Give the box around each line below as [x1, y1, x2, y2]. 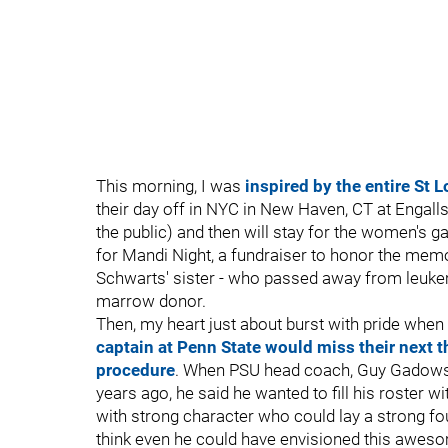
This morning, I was [96, 176, 245, 196]
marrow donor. [96, 291, 206, 311]
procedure [96, 360, 175, 380]
